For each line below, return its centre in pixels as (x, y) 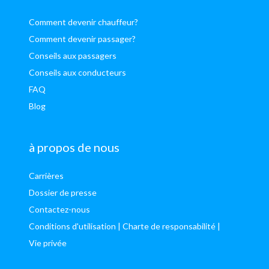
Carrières (46, 175)
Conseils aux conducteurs (77, 72)
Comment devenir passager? (82, 38)
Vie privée (48, 243)
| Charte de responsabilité (167, 226)
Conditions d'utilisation (72, 226)
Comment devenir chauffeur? (83, 22)
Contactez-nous (59, 209)
